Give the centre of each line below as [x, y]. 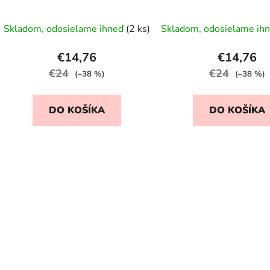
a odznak [237, 9]
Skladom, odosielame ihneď [65, 29]
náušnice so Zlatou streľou [77, 9]
